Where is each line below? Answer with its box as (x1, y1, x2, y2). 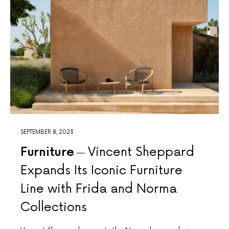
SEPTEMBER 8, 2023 (20, 129, 74, 136)
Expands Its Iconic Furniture (20, 163, 182, 178)
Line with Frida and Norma (20, 181, 177, 197)
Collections (20, 200, 87, 215)
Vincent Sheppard (88, 145, 195, 160)
